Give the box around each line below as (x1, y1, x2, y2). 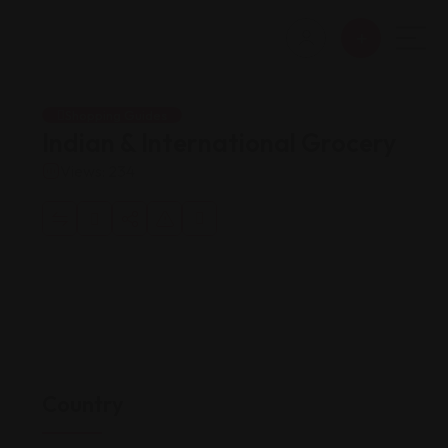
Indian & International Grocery (42, 127, 396, 159)
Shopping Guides (65, 107, 167, 123)
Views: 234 (60, 161, 135, 181)
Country (42, 390, 124, 418)
